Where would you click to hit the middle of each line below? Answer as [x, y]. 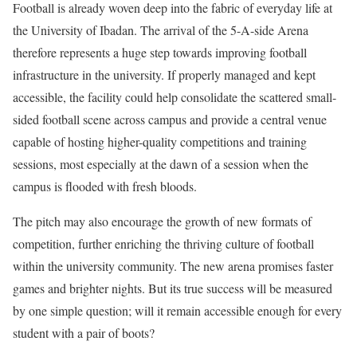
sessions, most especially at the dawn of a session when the [161, 163]
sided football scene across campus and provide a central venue [170, 119]
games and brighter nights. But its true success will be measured [173, 288]
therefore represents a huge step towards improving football [160, 52]
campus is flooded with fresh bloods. [105, 186]
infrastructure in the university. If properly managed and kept [164, 74]
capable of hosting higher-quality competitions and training [160, 141]
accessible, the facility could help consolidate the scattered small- [175, 96]
